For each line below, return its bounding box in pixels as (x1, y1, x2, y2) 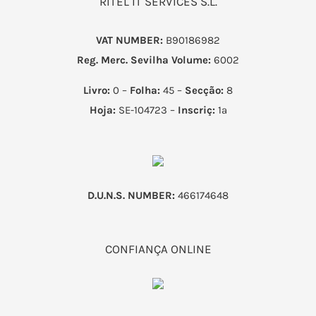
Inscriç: (177, 104, 215, 116)
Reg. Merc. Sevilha (77, 54, 169, 66)
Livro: (83, 84, 110, 97)
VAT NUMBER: (96, 34, 163, 47)
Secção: (185, 84, 224, 97)
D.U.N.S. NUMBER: (87, 189, 175, 202)
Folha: (130, 84, 160, 97)
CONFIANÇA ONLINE (104, 242, 212, 256)
